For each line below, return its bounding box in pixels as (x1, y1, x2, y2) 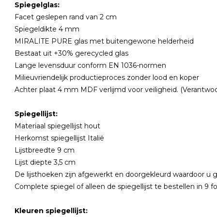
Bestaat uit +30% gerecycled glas (15, 49, 130, 58)
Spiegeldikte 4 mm (15, 25, 81, 33)
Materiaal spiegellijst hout (15, 122, 102, 130)
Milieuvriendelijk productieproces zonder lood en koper (15, 73, 201, 82)
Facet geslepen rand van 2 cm (15, 13, 119, 21)
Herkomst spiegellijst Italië (15, 134, 104, 142)
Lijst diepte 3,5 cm (15, 158, 77, 167)
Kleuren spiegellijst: (15, 206, 90, 215)
